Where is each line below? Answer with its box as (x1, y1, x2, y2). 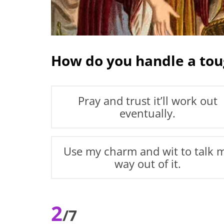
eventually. (119, 105, 176, 120)
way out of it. (114, 156, 181, 171)
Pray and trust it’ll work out (77, 93, 217, 108)
